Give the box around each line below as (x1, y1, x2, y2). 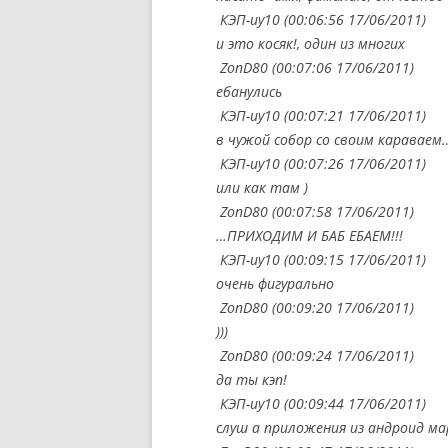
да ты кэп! (216, 370, 287, 389)
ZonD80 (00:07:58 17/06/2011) (216, 202, 414, 221)
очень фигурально (216, 274, 334, 293)
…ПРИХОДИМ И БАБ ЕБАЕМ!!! (216, 226, 403, 245)
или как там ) (216, 178, 308, 197)
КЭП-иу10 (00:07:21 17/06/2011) (216, 106, 426, 125)
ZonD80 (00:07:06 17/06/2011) (216, 58, 414, 77)
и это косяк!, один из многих (216, 34, 405, 53)
